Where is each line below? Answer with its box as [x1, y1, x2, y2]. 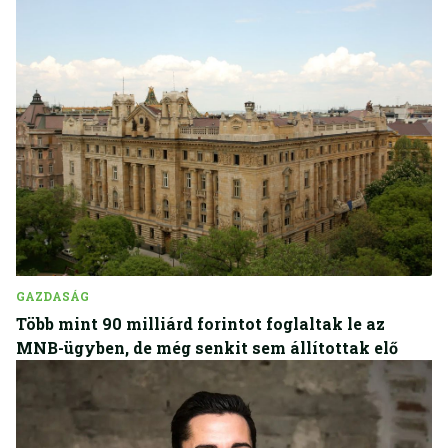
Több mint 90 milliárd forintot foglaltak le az [16, 312, 385, 334]
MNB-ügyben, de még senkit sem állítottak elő [16, 336, 398, 358]
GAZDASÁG [16, 287, 89, 304]
